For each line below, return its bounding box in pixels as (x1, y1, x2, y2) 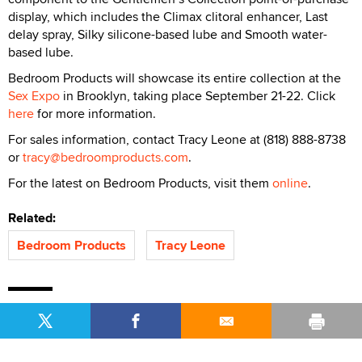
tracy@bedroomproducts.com (23, 147, 188, 166)
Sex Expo (8, 86, 60, 105)
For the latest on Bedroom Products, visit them (8, 173, 272, 192)
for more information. (34, 103, 159, 123)
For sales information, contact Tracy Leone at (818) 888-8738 (8, 129, 346, 149)
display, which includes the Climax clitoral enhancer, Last (8, 6, 328, 26)
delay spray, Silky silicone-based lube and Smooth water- (8, 24, 327, 44)
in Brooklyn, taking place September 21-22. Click (60, 86, 335, 105)
